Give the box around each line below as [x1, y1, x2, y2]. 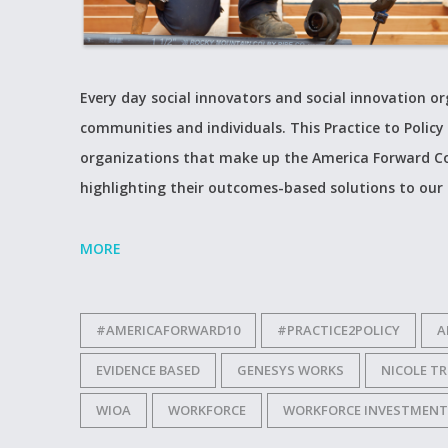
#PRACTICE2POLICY [277, 320, 400, 339]
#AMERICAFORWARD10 [96, 320, 240, 339]
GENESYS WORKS [237, 360, 344, 379]
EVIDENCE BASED [96, 360, 200, 379]
